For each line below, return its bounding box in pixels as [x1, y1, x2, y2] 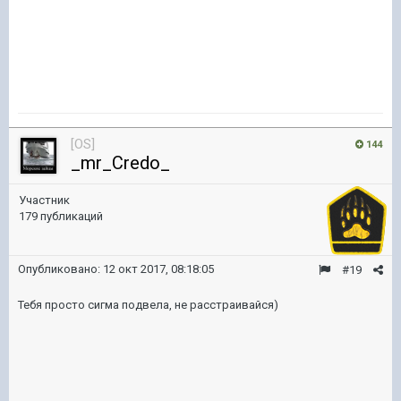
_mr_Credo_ [71, 152, 170, 174]
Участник [19, 193, 70, 207]
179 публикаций [19, 209, 103, 223]
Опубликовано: [18, 262, 103, 276]
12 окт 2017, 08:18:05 [103, 262, 214, 276]
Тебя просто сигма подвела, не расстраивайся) [18, 298, 278, 311]
